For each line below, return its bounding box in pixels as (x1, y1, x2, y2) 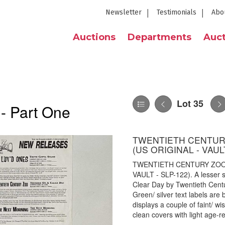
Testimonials (157, 8, 196, 17)
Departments (128, 32, 191, 43)
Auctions (73, 32, 116, 43)
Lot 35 (177, 97, 203, 110)
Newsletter (105, 8, 142, 17)
